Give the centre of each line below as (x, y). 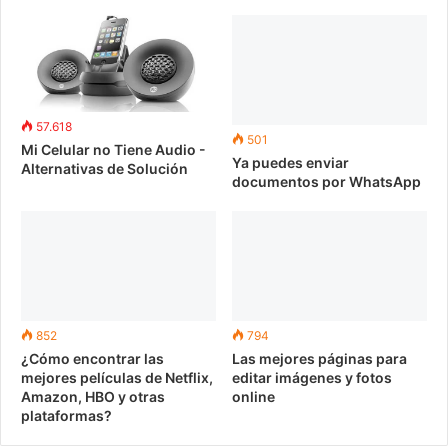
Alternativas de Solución (104, 169)
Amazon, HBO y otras (93, 396)
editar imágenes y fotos (312, 377)
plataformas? (66, 415)
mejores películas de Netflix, (117, 377)
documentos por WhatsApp (326, 181)
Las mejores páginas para (319, 358)
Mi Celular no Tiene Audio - (113, 150)
